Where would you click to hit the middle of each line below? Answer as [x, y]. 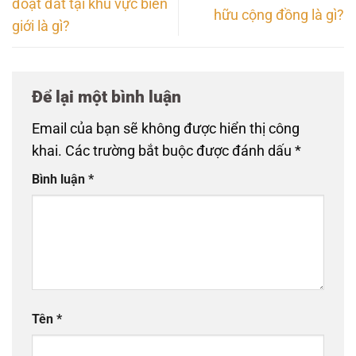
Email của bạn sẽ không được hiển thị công [166, 129]
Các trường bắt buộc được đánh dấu [180, 151]
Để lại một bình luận [108, 96]
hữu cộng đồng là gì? [279, 15]
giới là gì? [41, 26]
